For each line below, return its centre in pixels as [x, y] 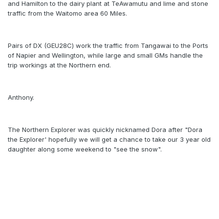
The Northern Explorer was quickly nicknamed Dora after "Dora [105, 130]
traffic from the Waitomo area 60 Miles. [67, 13]
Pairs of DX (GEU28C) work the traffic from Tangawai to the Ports [108, 46]
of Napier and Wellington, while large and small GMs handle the [105, 55]
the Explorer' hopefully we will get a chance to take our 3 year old [109, 140]
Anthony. [21, 98]
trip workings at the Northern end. [59, 65]
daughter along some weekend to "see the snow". [85, 149]
